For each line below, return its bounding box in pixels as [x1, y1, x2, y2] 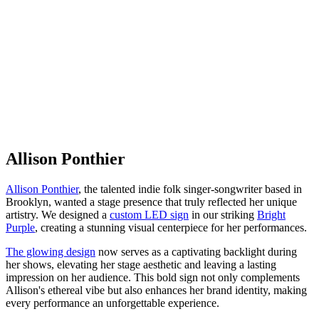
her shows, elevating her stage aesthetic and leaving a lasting [6, 258, 276, 271]
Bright [257, 208, 286, 221]
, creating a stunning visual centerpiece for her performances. [35, 221, 307, 234]
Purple [6, 221, 35, 234]
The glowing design [6, 245, 95, 258]
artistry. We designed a [6, 208, 107, 221]
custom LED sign [110, 208, 189, 221]
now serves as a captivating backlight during [98, 245, 297, 258]
